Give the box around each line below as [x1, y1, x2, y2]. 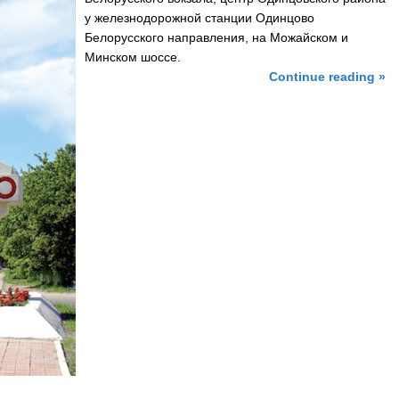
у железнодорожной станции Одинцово [85, 10, 314, 25]
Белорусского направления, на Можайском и [85, 29, 348, 45]
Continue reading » [269, 69, 386, 84]
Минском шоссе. [85, 49, 181, 64]
